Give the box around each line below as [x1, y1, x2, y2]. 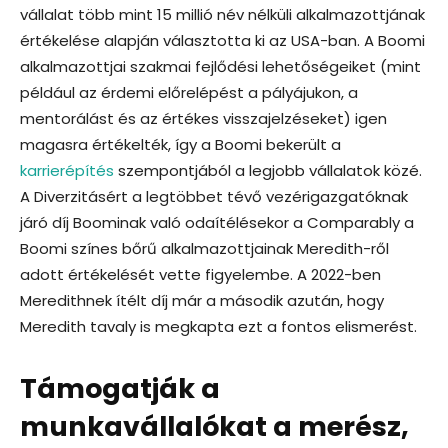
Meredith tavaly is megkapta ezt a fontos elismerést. [20, 315, 417, 337]
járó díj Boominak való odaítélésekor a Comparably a [20, 211, 414, 233]
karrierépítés [20, 159, 114, 181]
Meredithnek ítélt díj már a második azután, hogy [20, 289, 384, 311]
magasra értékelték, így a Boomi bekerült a [20, 133, 341, 155]
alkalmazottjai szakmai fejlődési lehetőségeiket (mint [20, 55, 421, 77]
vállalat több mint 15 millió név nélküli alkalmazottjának [20, 3, 425, 25]
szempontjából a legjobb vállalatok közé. [114, 159, 422, 181]
